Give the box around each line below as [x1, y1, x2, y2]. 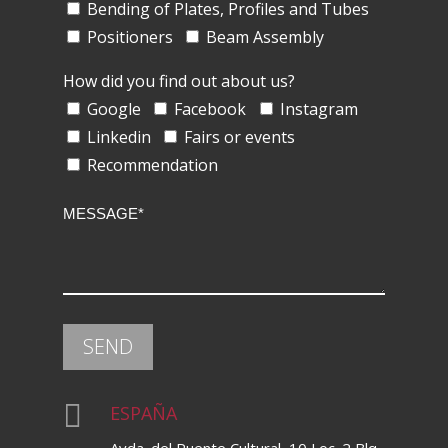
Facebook [174, 98, 247, 121]
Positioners [86, 26, 173, 49]
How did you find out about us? [62, 70, 295, 93]
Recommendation [86, 154, 218, 177]
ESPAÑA [109, 401, 177, 426]
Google [86, 98, 141, 121]
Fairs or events [184, 126, 296, 149]
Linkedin [86, 126, 151, 149]
